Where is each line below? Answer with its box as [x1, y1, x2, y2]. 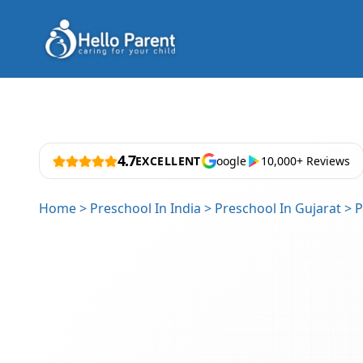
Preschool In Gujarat [215, 199, 341, 217]
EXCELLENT [135, 153, 201, 169]
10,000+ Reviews [260, 153, 350, 169]
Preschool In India [90, 199, 201, 217]
